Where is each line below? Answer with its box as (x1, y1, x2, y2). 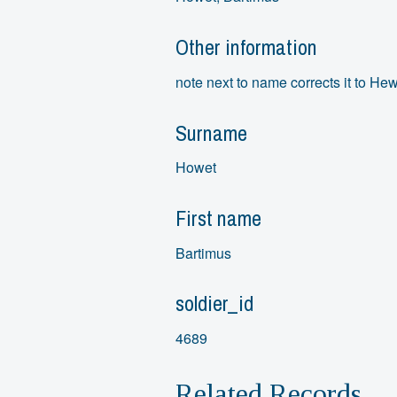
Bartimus (175, 242, 231, 263)
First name (175, 203, 261, 232)
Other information (175, 33, 317, 62)
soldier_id (175, 289, 253, 318)
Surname (175, 118, 247, 147)
